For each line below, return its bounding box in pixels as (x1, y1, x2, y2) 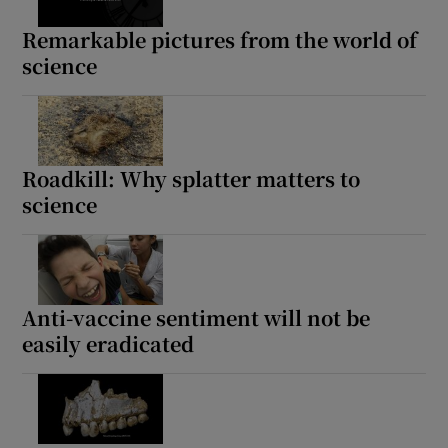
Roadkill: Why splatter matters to (22, 164, 361, 193)
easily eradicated (22, 328, 195, 358)
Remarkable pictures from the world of (22, 25, 418, 55)
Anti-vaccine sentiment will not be (22, 302, 371, 332)
